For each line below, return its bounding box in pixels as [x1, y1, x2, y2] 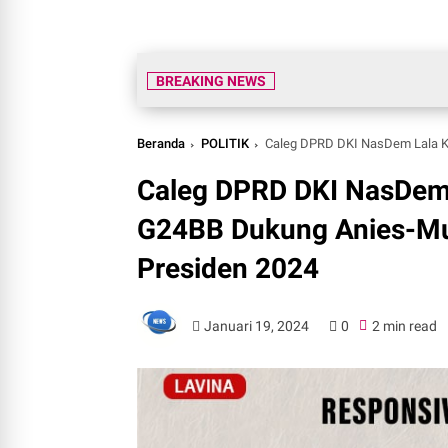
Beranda [137, 136, 185, 151]
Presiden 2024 [137, 252, 319, 285]
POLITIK [201, 136, 249, 151]
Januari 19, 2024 [204, 317, 310, 334]
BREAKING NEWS [156, 73, 266, 89]
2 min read [371, 317, 437, 334]
